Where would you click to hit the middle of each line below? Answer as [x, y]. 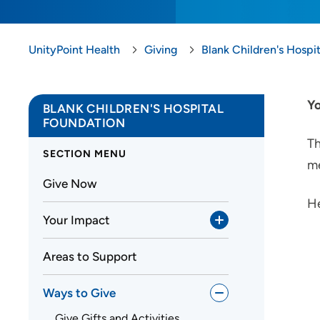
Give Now [70, 183]
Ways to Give [79, 292]
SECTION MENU [85, 154]
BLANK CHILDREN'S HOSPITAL [133, 109]
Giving [161, 50]
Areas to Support [90, 256]
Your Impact [76, 220]
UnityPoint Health [74, 50]
